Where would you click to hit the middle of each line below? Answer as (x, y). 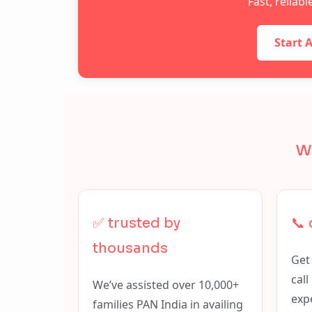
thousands (130, 248)
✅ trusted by (136, 223)
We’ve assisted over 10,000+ (166, 285)
